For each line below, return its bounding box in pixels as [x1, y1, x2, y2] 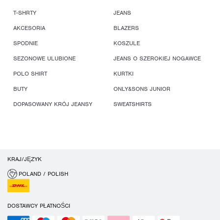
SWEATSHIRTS [113, 100, 152, 109]
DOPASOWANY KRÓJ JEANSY [13, 100, 92, 109]
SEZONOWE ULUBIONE [13, 55, 76, 63]
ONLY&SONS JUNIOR [113, 85, 171, 93]
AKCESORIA [13, 24, 45, 32]
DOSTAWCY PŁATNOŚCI [7, 202, 70, 210]
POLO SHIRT [13, 70, 47, 78]
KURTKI [113, 70, 134, 78]
